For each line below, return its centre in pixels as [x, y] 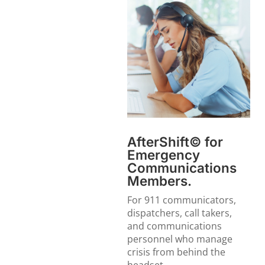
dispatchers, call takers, [180, 213]
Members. [160, 181]
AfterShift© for [175, 142]
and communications [175, 226]
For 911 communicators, [182, 200]
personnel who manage [180, 239]
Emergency [164, 155]
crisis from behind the [177, 252]
